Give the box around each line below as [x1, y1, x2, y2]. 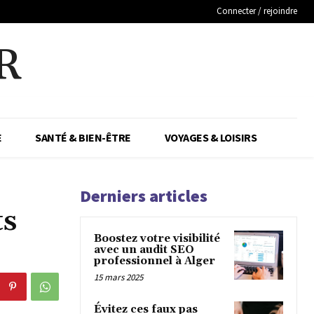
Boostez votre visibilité [94, 232, 220, 246]
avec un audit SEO [94, 243, 194, 257]
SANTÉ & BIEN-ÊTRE [35, 130, 131, 145]
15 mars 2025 [94, 271, 143, 284]
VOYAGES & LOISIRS [164, 130, 257, 145]
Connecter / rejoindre [217, 5, 297, 17]
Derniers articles [80, 185, 207, 207]
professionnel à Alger [94, 254, 215, 268]
